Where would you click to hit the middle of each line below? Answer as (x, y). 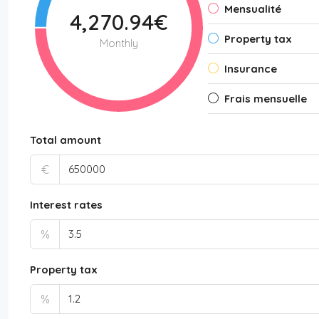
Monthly (119, 43)
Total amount (66, 140)
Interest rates (66, 204)
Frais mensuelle (266, 98)
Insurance (251, 68)
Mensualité (253, 9)
